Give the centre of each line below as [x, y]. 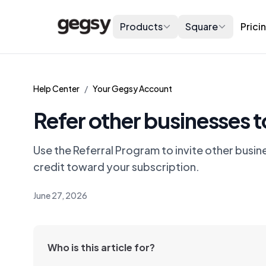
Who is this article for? [101, 247]
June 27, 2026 [60, 195]
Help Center [56, 88]
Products [142, 26]
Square [202, 26]
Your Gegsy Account [132, 88]
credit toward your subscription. [116, 167]
